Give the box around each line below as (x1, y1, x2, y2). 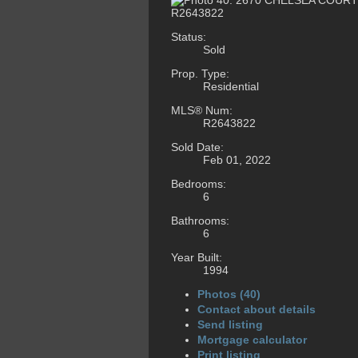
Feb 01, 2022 (203, 153, 271, 167)
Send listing (197, 318, 263, 332)
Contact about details (197, 303, 316, 316)
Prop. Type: (171, 67, 229, 81)
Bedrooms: (171, 177, 226, 191)
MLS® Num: (171, 104, 233, 117)
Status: (171, 30, 206, 44)
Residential (203, 80, 259, 93)
